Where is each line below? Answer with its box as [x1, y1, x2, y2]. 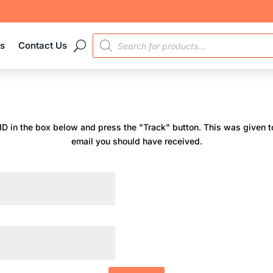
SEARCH [92, 40, 131, 51]
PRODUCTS [92, 32, 144, 42]
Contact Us [18, 40, 68, 51]
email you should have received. [71, 135, 202, 146]
